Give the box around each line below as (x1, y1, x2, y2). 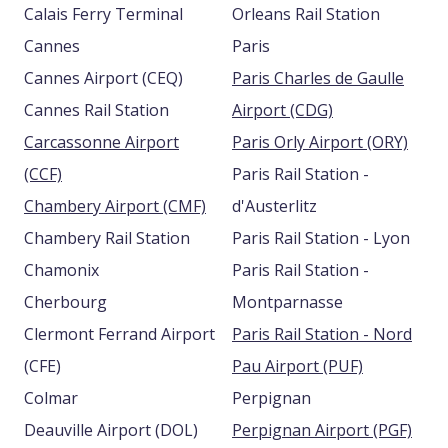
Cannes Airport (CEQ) (142, 67, 183, 90)
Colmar (24, 387, 78, 410)
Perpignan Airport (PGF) (373, 419, 412, 442)
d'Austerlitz (232, 195, 317, 218)
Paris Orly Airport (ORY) (367, 131, 408, 154)
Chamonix (24, 259, 99, 282)
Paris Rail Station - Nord (232, 323, 412, 346)
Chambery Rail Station (24, 227, 190, 250)
